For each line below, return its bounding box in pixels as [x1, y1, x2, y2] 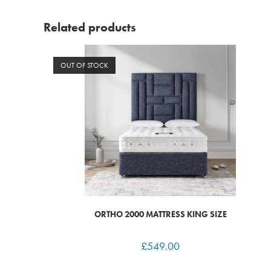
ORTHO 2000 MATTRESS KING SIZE [94, 209, 227, 220]
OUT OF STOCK [60, 60, 109, 70]
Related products [44, 19, 136, 35]
